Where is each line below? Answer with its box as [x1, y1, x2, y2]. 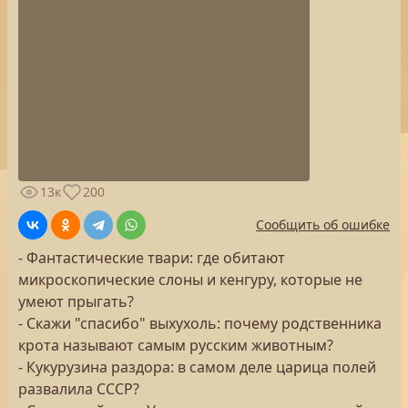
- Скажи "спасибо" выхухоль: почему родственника [18, 313, 382, 333]
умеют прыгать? [18, 291, 134, 311]
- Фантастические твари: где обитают [18, 248, 285, 268]
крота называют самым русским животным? [18, 335, 333, 355]
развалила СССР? [18, 379, 139, 399]
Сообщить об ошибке [256, 216, 390, 233]
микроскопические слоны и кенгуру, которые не [18, 270, 362, 290]
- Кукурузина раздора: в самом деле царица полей [18, 357, 376, 377]
